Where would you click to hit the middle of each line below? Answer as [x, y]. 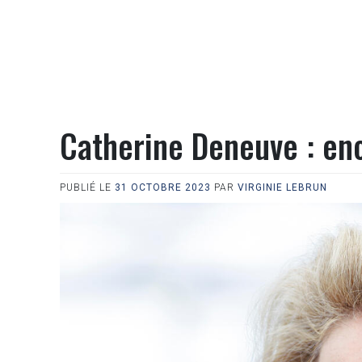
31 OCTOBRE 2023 [163, 187]
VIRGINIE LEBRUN [282, 187]
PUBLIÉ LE [87, 187]
